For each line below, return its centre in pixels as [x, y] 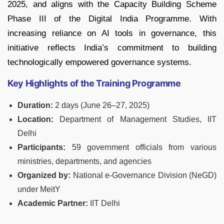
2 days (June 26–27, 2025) [101, 105]
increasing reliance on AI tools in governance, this [112, 33]
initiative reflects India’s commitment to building [112, 48]
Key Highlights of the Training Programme [94, 83]
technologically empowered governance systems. [99, 62]
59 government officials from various [141, 147]
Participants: [41, 147]
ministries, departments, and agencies [84, 161]
